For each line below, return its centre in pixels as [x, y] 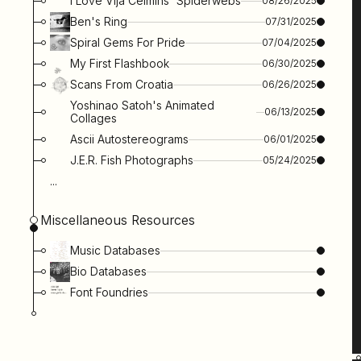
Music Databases [116, 251]
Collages [94, 118]
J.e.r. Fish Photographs [132, 160]
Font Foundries [110, 293]
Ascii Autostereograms [130, 139]
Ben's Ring [99, 22]
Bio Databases [109, 272]
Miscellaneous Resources [117, 220]
